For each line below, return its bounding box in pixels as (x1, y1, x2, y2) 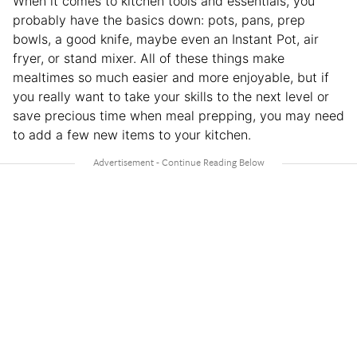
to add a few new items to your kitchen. (13, 126, 251, 143)
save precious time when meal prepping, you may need (13, 107, 344, 124)
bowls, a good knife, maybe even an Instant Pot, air (13, 30, 319, 47)
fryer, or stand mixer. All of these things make (13, 49, 284, 66)
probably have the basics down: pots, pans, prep (13, 11, 305, 28)
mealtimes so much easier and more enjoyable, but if (13, 69, 329, 85)
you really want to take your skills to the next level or (13, 88, 329, 104)
